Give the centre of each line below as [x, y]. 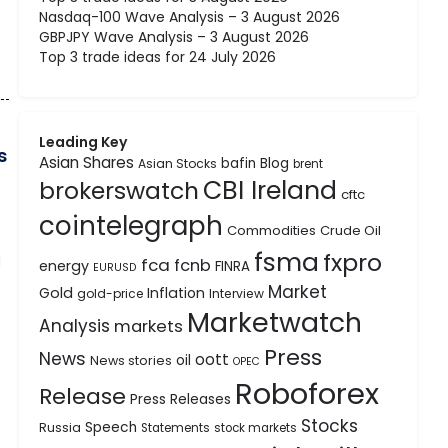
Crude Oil [351, 230]
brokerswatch [119, 190]
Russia [60, 427]
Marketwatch [275, 322]
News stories [131, 360]
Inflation [176, 293]
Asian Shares [87, 162]
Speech [111, 427]
